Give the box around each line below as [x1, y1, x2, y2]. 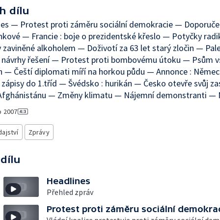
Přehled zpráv [47, 187, 93, 197]
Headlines [47, 176, 90, 186]
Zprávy [28, 128, 50, 137]
